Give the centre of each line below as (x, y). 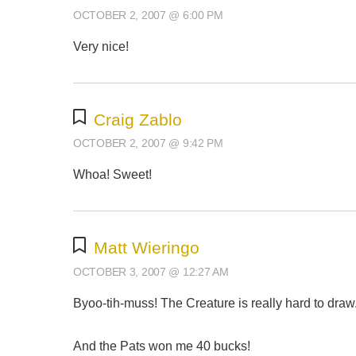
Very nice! (101, 46)
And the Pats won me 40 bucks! (162, 346)
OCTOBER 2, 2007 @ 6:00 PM (148, 15)
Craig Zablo (137, 119)
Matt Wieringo (146, 247)
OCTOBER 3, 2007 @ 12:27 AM (151, 271)
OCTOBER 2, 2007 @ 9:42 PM (148, 143)
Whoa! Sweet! (112, 175)
